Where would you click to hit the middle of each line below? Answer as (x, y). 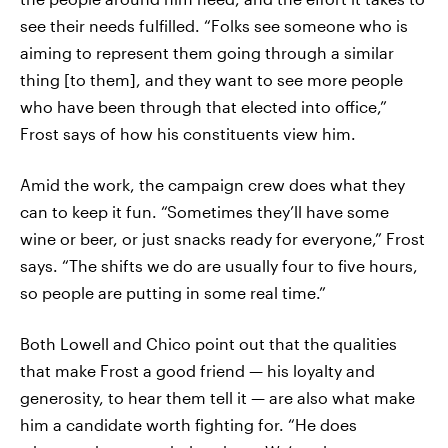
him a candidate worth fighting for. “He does (188, 424)
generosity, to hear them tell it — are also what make (217, 397)
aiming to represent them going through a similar (207, 52)
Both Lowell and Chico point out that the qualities (208, 343)
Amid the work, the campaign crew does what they (212, 184)
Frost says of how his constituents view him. (188, 133)
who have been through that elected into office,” (203, 106)
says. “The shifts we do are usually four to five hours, (219, 265)
